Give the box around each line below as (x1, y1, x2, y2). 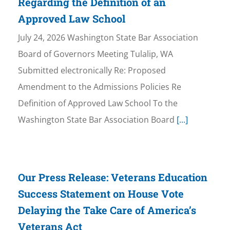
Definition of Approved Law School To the (17, 98, 178, 109)
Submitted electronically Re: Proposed (17, 65, 166, 76)
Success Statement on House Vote (17, 187, 184, 201)
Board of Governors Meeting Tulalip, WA (17, 48, 173, 60)
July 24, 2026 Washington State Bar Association (17, 32, 198, 44)
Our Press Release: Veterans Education (17, 170, 207, 184)
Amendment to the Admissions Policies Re (17, 81, 181, 93)
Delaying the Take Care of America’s (17, 203, 196, 217)
